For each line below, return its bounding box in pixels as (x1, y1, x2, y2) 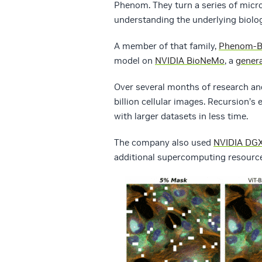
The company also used (114, 137, 213, 149)
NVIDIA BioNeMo (155, 55, 225, 67)
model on (114, 55, 155, 67)
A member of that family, (114, 40, 219, 52)
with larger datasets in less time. (114, 111, 248, 122)
